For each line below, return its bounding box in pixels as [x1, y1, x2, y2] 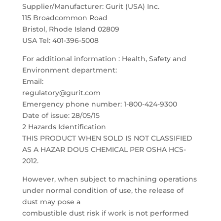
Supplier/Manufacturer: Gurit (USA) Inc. [22, 2, 159, 11]
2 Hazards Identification [22, 122, 106, 131]
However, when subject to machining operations [22, 175, 197, 184]
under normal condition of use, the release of [22, 186, 184, 195]
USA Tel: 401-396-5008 [22, 36, 99, 45]
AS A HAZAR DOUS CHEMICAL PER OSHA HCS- [22, 145, 186, 154]
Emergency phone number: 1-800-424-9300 [22, 100, 177, 109]
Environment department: [22, 66, 117, 74]
